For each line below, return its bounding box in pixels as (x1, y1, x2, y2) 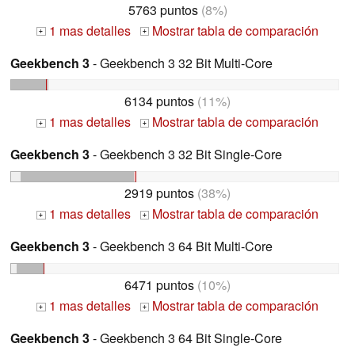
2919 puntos (124, 184, 194, 203)
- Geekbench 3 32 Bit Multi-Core (90, 53, 273, 72)
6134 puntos (124, 92, 194, 111)
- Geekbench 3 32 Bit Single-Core (90, 145, 282, 164)
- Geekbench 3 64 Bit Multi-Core (90, 237, 273, 256)
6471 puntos (124, 276, 194, 295)
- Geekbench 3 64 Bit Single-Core (90, 329, 282, 348)
